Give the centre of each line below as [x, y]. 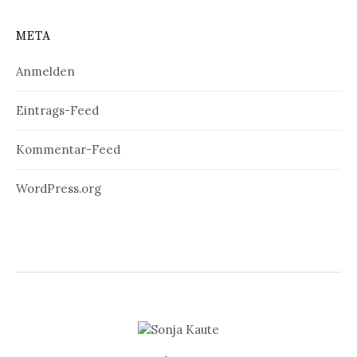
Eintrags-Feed [57, 110]
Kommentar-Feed [68, 149]
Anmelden [45, 71]
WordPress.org [59, 188]
